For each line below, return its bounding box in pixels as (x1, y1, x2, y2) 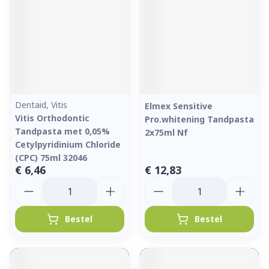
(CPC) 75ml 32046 (15, 152, 87, 163)
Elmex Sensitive (145, 100, 213, 112)
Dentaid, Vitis (15, 99, 67, 110)
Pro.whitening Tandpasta (145, 113, 254, 125)
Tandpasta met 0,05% (15, 125, 110, 137)
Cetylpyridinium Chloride (15, 139, 121, 150)
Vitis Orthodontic (15, 112, 89, 124)
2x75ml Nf (145, 127, 188, 138)
